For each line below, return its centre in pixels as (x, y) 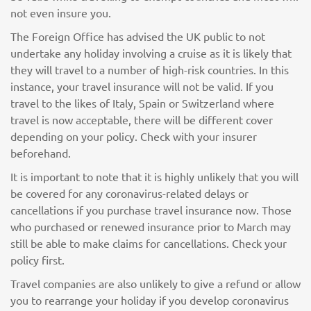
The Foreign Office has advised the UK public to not (138, 36)
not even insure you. (61, 12)
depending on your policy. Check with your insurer (134, 136)
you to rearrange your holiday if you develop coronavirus (150, 300)
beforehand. (41, 153)
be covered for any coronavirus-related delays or (129, 193)
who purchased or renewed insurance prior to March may (151, 226)
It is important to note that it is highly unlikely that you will (154, 176)
